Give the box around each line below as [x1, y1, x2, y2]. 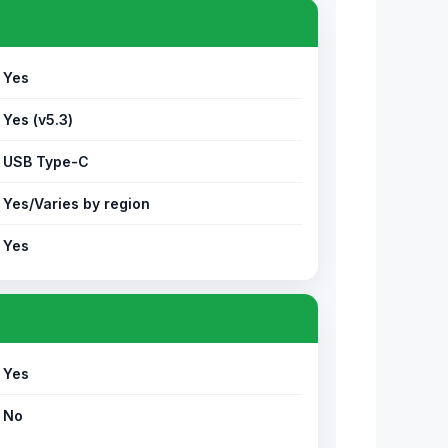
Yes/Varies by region [3, 195, 150, 212]
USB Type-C [3, 153, 89, 170]
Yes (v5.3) [3, 111, 73, 128]
